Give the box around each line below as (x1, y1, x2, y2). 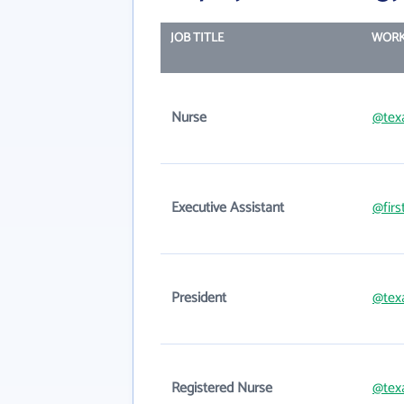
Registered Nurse (171, 376, 272, 400)
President (171, 286, 226, 310)
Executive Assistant (171, 196, 284, 220)
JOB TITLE (170, 28, 224, 49)
